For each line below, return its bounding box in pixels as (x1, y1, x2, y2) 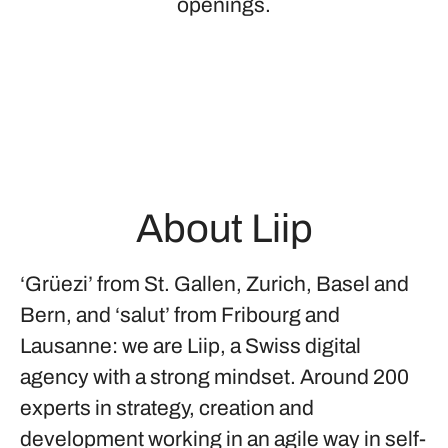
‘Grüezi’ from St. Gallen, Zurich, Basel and (20, 273, 409, 295)
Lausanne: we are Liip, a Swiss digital (20, 335, 361, 357)
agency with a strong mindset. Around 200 (20, 366, 409, 388)
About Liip (135, 207, 313, 250)
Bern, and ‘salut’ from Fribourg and (20, 304, 340, 326)
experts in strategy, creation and (20, 397, 314, 419)
